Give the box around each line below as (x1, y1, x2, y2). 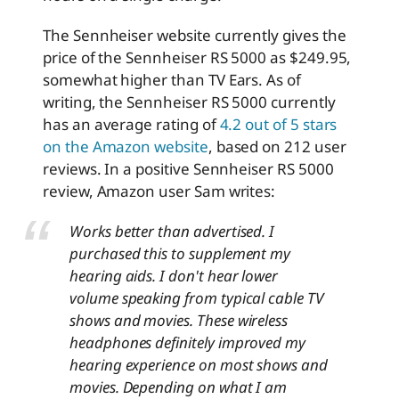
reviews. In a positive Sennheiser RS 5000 (43, 158, 334, 179)
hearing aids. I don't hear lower (69, 265, 279, 286)
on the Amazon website (43, 135, 208, 157)
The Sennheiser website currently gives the (43, 24, 346, 45)
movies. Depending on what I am (69, 376, 288, 397)
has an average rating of (43, 113, 220, 134)
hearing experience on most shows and (69, 354, 328, 375)
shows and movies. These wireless (69, 309, 289, 330)
